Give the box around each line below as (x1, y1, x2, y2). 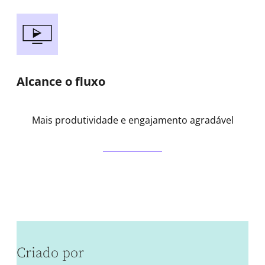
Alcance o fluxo (17, 73, 105, 89)
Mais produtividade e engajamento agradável (31, 114, 234, 127)
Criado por (17, 244, 84, 262)
